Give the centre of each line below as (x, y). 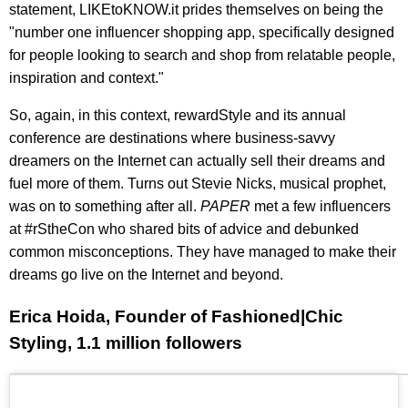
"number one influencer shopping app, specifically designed (202, 33)
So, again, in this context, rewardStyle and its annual (178, 116)
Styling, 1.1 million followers (126, 343)
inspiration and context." (87, 78)
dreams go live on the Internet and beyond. (146, 275)
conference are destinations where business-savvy (172, 138)
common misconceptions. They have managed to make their (203, 252)
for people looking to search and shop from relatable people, (202, 56)
